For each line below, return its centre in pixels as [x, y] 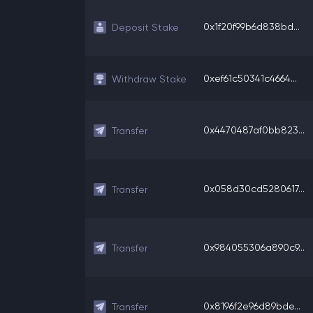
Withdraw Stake [149, 79]
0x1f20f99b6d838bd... [252, 27]
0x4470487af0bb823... [254, 130]
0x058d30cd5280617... [254, 189]
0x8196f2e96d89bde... [252, 306]
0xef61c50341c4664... [250, 78]
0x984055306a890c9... [254, 247]
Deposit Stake [145, 27]
